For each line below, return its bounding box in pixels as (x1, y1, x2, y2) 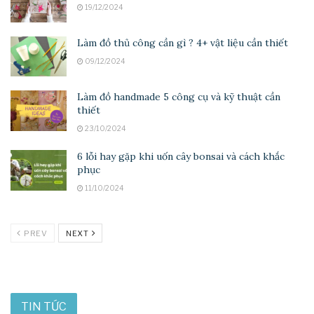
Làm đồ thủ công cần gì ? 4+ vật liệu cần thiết (77, 36, 288, 50)
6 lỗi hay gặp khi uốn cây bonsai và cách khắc (77, 150, 285, 163)
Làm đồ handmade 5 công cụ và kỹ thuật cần (77, 90, 280, 104)
